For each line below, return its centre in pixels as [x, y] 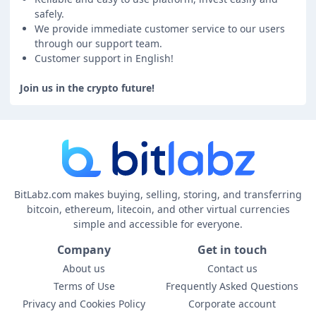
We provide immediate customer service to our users [160, 29]
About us [84, 268]
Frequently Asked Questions [232, 286]
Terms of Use [84, 286]
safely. [49, 14]
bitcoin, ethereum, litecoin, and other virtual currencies [158, 209]
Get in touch [232, 250]
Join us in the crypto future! [87, 88]
